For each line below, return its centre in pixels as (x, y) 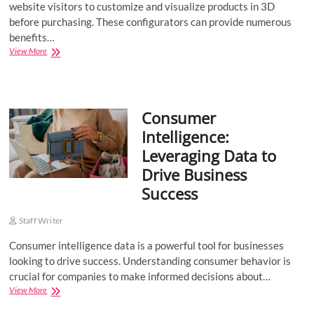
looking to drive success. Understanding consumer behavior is (150, 261)
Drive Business (194, 175)
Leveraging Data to (209, 156)
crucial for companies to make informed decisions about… (140, 276)
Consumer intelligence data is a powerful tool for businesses (147, 245)
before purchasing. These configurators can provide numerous (151, 22)
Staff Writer (40, 220)
